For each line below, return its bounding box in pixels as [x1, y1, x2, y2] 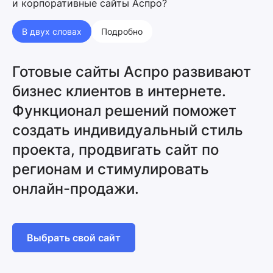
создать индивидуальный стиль [12, 121, 243, 139]
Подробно [101, 26, 143, 37]
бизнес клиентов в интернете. [12, 82, 226, 100]
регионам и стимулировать [12, 160, 209, 178]
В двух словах [22, 26, 82, 37]
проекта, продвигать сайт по [12, 140, 219, 158]
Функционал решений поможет [12, 101, 236, 119]
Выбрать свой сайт [27, 231, 121, 244]
